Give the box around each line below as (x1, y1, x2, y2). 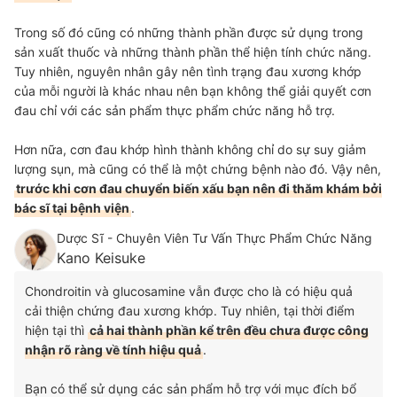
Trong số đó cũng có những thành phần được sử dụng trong (14, 24, 363, 40)
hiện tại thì (25, 322, 88, 338)
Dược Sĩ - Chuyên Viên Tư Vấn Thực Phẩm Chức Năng (57, 230, 372, 245)
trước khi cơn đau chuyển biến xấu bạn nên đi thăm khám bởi (16, 180, 382, 196)
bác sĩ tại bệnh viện (14, 199, 129, 215)
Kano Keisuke (57, 248, 145, 267)
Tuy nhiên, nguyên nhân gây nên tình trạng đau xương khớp (14, 63, 362, 79)
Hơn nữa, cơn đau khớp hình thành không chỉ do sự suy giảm (14, 141, 366, 157)
